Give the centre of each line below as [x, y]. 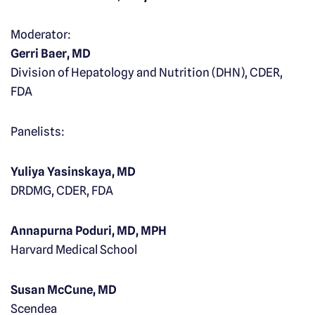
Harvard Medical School [74, 250]
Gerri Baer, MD [51, 54]
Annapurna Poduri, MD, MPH [89, 231]
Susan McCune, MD [64, 290]
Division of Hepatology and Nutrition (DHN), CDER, [147, 73]
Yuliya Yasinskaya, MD [73, 172]
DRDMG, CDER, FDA [62, 191]
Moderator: [41, 35]
